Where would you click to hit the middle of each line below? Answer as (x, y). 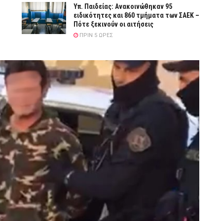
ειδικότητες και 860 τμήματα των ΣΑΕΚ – (136, 16)
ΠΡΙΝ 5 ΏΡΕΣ (95, 36)
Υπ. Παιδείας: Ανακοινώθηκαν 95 (123, 7)
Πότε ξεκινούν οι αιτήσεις (113, 24)
